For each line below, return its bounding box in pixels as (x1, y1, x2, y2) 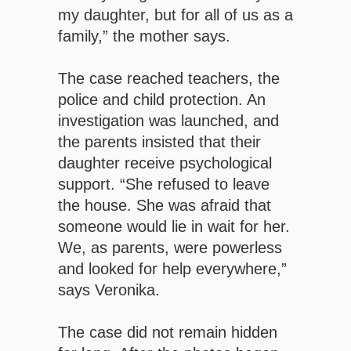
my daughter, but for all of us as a (58, 6, 293, 24)
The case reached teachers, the (58, 70, 280, 88)
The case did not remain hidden (58, 324, 277, 342)
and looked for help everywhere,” (58, 260, 287, 278)
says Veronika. (58, 281, 160, 299)
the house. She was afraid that (58, 197, 271, 215)
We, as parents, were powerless (58, 239, 282, 257)
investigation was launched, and (58, 112, 279, 130)
